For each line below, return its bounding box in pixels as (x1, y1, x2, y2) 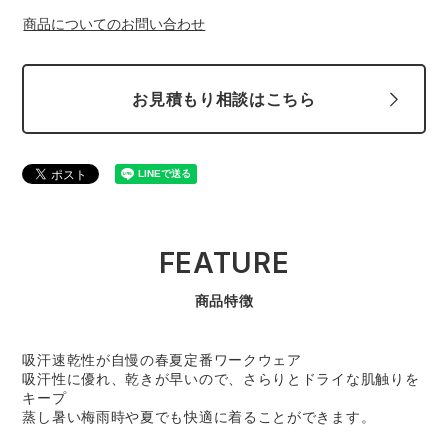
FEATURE (158, 246, 290, 281)
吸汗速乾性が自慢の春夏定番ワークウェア (22, 351, 302, 369)
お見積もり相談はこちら (132, 88, 316, 109)
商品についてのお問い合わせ (23, 15, 206, 33)
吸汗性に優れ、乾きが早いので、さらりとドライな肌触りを (22, 370, 420, 388)
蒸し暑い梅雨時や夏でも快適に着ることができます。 (22, 408, 376, 426)
